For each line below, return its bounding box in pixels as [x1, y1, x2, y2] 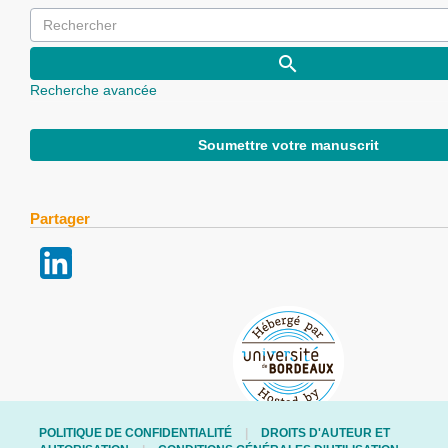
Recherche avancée [30, 82, 157, 99]
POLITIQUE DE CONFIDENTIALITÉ [39, 426, 232, 441]
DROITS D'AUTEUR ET [261, 426, 390, 441]
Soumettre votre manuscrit [197, 137, 379, 154]
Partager [30, 210, 90, 228]
